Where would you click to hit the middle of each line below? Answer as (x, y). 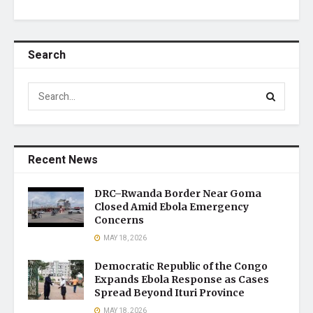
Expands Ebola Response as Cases (182, 279)
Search (47, 55)
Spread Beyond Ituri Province (169, 293)
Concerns (119, 220)
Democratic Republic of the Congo (181, 266)
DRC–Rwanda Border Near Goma (178, 194)
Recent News (63, 160)
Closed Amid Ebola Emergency (172, 207)
